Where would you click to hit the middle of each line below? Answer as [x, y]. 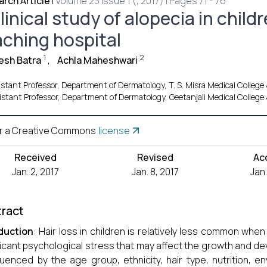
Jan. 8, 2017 [156, 172]
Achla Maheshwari [97, 60]
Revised [156, 157]
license [114, 131]
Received [36, 157]
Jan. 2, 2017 [36, 172]
